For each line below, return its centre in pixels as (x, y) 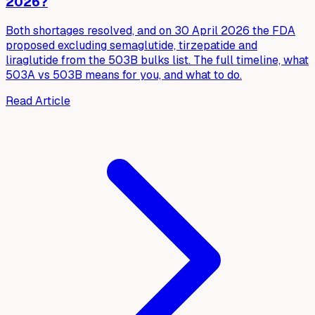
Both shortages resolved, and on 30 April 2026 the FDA (150, 31)
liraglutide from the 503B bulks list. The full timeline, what (157, 60)
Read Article (38, 101)
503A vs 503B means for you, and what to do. (124, 75)
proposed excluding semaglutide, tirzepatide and (131, 46)
